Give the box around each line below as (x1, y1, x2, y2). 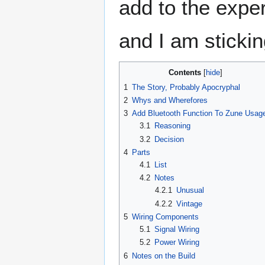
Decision (154, 134, 184, 144)
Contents (168, 67, 201, 77)
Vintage (176, 199, 203, 208)
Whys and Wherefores (132, 95, 208, 105)
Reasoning (154, 121, 190, 131)
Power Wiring (154, 238, 199, 247)
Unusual (176, 186, 205, 195)
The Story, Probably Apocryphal (132, 82, 240, 92)
